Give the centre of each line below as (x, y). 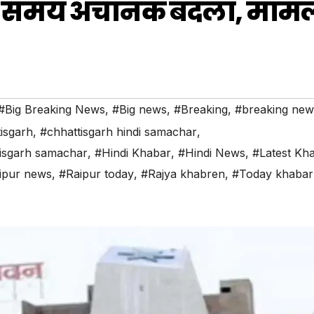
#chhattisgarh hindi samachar (118, 132)
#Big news (139, 110)
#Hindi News (212, 153)
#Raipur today (96, 174)
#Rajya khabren (183, 174)
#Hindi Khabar (133, 153)
